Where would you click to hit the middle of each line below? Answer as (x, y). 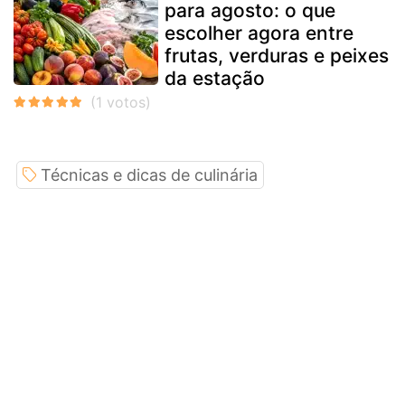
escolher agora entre (259, 33)
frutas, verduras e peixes (277, 55)
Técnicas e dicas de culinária (149, 174)
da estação (215, 78)
